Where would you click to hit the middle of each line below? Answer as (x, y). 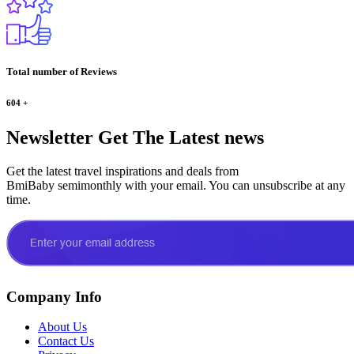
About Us (62, 327)
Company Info (54, 296)
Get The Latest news (179, 137)
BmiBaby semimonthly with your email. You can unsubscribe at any (176, 185)
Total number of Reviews (62, 71)
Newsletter (50, 137)
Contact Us (66, 341)
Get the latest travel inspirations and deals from (122, 171)
